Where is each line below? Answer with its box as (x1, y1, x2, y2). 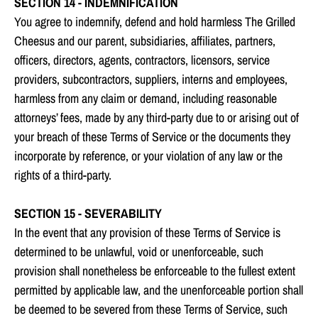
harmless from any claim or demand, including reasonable (14, 89, 277, 108)
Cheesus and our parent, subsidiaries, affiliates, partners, (14, 32, 275, 50)
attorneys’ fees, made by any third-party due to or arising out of (14, 109, 299, 127)
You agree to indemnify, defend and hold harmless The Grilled (14, 13, 295, 31)
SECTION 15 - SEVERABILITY (14, 204, 162, 223)
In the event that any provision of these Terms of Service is (14, 224, 280, 242)
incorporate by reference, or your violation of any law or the (14, 147, 283, 165)
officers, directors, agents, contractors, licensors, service (14, 51, 270, 70)
